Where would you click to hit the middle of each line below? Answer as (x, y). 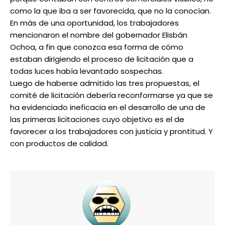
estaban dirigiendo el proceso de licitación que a (102, 59)
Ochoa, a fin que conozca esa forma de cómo (97, 47)
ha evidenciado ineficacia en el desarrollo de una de (108, 107)
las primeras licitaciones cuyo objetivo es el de (97, 120)
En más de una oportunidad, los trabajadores (94, 23)
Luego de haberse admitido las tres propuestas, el (105, 83)
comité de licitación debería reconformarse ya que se (111, 95)
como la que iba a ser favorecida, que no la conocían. (110, 11)
